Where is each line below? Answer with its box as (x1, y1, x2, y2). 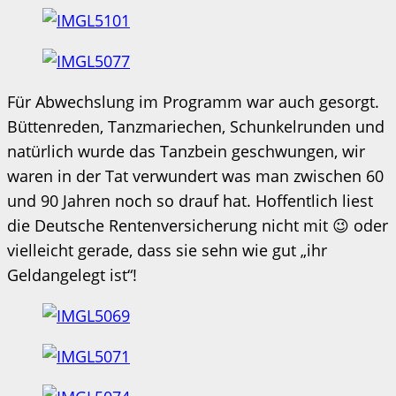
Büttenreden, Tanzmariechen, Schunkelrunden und (7, 115, 385, 137)
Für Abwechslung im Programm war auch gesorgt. (7, 90, 379, 112)
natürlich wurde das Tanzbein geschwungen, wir (7, 140, 365, 162)
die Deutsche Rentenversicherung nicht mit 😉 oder (7, 214, 388, 236)
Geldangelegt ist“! (7, 263, 137, 286)
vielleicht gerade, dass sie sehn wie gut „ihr (7, 239, 327, 261)
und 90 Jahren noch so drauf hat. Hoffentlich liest (7, 189, 373, 211)
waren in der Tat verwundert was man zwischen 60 (7, 164, 384, 187)
